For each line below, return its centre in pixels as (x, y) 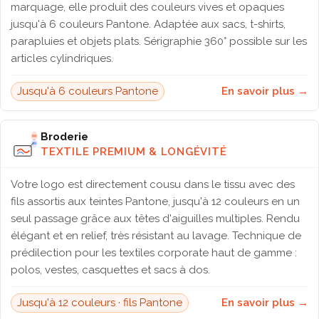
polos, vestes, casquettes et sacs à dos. (110, 270)
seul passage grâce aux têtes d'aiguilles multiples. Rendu (155, 219)
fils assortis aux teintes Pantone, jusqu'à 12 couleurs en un (155, 202)
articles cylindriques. (62, 58)
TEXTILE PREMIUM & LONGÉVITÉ (134, 151)
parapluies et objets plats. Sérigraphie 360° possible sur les (159, 41)
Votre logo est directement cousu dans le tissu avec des (153, 184)
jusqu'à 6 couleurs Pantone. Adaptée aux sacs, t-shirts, (148, 24)
